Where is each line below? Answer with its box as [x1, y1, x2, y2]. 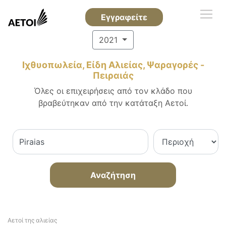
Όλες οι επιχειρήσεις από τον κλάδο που [34, 86, 192, 96]
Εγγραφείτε [100, 12, 147, 22]
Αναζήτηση [90, 170, 136, 180]
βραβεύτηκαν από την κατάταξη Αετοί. [38, 98, 188, 108]
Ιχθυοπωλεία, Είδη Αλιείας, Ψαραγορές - [22, 60, 204, 70]
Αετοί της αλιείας [8, 216, 57, 224]
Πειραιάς [92, 70, 134, 81]
